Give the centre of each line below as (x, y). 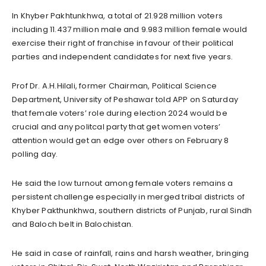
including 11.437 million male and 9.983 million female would (130, 30)
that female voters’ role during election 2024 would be (120, 113)
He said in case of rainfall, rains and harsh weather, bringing (131, 254)
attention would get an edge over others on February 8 (121, 141)
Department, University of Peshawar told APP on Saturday (125, 100)
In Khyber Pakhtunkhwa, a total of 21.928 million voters (118, 16)
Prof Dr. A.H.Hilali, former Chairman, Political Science (115, 86)
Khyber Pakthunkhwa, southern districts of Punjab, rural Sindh (132, 211)
